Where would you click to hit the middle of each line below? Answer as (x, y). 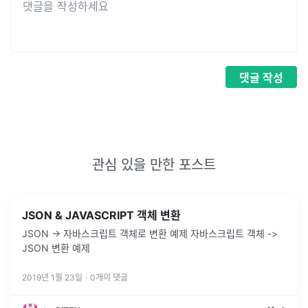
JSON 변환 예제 (56, 248)
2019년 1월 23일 (52, 277)
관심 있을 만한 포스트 (154, 165)
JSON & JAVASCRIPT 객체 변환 (101, 215)
